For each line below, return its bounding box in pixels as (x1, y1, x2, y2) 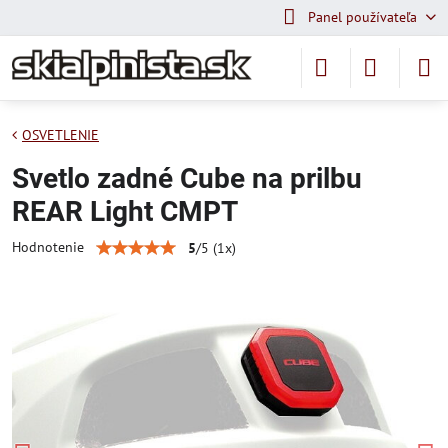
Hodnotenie (12, 238, 84, 256)
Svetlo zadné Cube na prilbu (12, 162, 362, 195)
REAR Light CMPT (12, 195, 238, 228)
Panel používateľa (307, 8, 417, 26)
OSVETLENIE (22, 126, 99, 144)
